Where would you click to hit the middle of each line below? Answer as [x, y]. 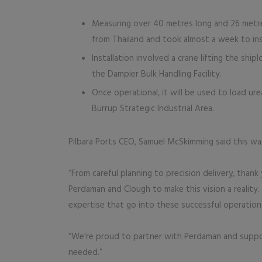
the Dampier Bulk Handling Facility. [156, 74]
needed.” [85, 252]
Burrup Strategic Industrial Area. [154, 108]
